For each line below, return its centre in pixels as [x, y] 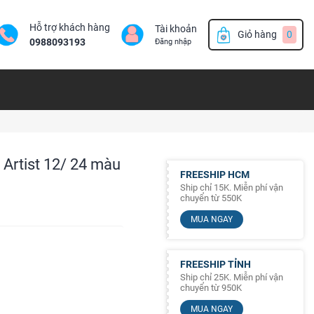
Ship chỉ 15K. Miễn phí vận [232, 188]
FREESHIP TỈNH [216, 265]
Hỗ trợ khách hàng [70, 27]
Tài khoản [176, 29]
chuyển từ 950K [211, 288]
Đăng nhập [173, 42]
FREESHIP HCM [215, 175]
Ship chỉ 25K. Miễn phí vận [232, 278]
